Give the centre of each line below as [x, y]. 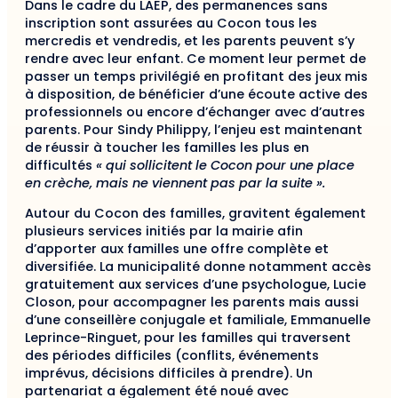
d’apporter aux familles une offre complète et [177, 249]
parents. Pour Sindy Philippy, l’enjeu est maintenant [194, 130]
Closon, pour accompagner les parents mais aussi [192, 302]
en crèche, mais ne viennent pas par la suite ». [175, 183]
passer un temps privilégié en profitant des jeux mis [196, 77]
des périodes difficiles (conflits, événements [172, 356]
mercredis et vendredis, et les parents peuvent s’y [190, 41]
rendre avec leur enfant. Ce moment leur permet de [195, 59]
